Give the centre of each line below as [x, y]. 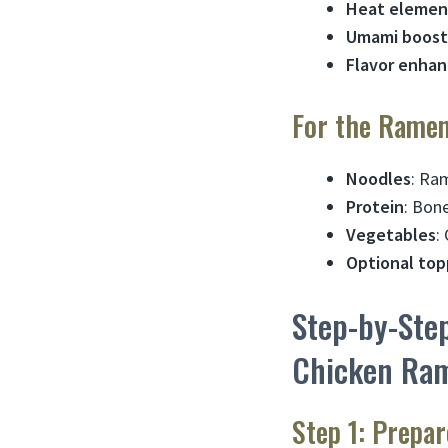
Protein [375, 206]
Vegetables [391, 234]
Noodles [378, 178]
